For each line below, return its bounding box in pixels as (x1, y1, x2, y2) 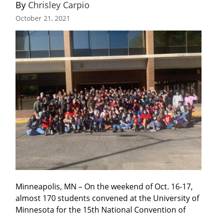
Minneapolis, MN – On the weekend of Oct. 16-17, (15, 181, 193, 192)
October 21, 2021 (15, 13, 70, 23)
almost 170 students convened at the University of (15, 192, 199, 203)
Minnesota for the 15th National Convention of (15, 204, 186, 215)
